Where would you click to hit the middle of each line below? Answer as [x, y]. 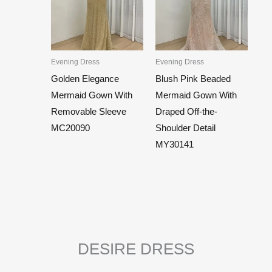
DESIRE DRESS [136, 249]
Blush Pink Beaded [193, 79]
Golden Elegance [85, 79]
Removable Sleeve [88, 111]
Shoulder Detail [185, 128]
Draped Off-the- [186, 111]
